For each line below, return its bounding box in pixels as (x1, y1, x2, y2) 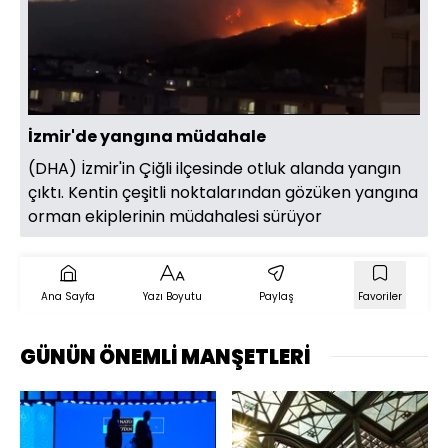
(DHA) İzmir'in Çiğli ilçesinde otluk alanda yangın (28, 156, 401, 180)
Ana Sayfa (41, 288, 95, 304)
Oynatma (323, 90, 382, 107)
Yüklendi (155, 54, 210, 71)
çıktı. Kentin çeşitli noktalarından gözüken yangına (28, 180, 418, 204)
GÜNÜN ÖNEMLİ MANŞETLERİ (20, 342, 311, 371)
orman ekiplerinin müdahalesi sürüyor (28, 204, 322, 228)
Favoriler (358, 288, 402, 304)
